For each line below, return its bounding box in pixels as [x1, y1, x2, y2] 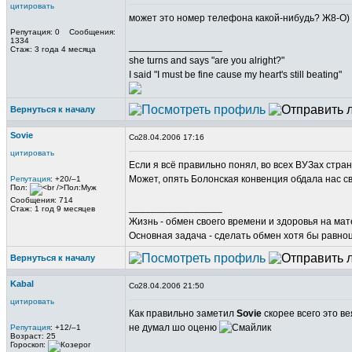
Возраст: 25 [10, 332, 56, 340]
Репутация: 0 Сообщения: [10, 27, 115, 36]
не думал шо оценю [129, 322, 219, 333]
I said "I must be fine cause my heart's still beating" [129, 69, 342, 80]
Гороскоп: [10, 340, 48, 349]
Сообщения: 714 [10, 196, 73, 204]
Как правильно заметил [129, 308, 236, 319]
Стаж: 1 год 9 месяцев [10, 204, 95, 213]
